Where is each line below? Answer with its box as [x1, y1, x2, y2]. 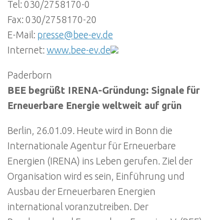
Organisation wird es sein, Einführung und [7, 170, 185, 182]
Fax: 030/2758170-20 [7, 14, 97, 26]
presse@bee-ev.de [37, 29, 113, 41]
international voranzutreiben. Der [7, 201, 148, 212]
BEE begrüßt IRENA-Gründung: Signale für [7, 85, 200, 96]
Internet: [7, 45, 47, 56]
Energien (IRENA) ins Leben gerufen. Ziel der [7, 155, 192, 166]
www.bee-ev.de [47, 45, 110, 56]
